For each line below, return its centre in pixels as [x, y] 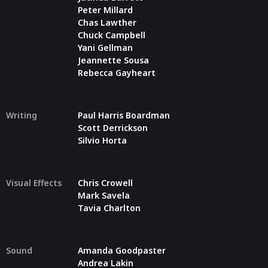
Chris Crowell [105, 182]
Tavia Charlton [109, 208]
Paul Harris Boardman [124, 115]
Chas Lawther [107, 22]
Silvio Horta [102, 140]
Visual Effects [34, 182]
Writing [22, 115]
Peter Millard [105, 10]
